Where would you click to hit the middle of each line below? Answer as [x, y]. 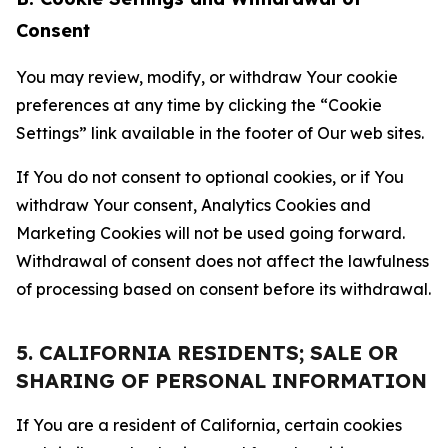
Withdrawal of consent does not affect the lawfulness [222, 261]
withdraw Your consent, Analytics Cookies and [193, 205]
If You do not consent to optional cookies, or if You [210, 177]
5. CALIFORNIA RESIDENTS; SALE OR [207, 352]
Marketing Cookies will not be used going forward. [210, 233]
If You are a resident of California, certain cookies [209, 425]
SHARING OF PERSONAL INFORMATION [221, 380]
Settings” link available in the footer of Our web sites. [220, 133]
